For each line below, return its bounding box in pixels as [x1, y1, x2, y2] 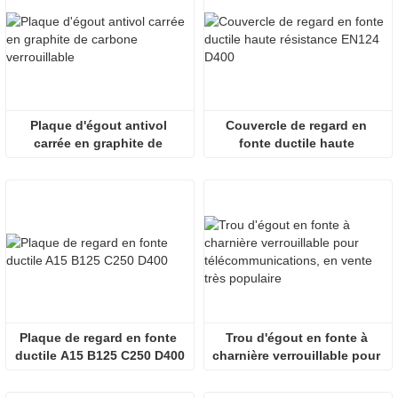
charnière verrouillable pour [212, 347, 380, 362]
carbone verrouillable [36, 153, 164, 168]
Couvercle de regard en [226, 117, 367, 132]
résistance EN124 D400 [228, 153, 368, 168]
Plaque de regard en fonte [20, 330, 177, 345]
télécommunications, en [223, 365, 370, 380]
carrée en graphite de [34, 135, 163, 150]
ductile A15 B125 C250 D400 [15, 347, 185, 362]
